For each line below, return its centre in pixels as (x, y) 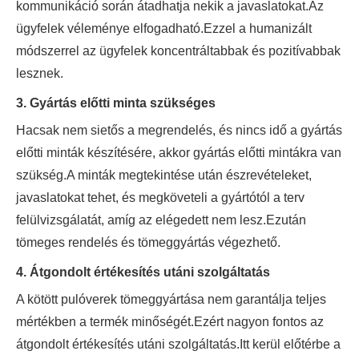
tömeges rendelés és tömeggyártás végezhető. (148, 243)
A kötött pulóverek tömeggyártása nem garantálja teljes (171, 300)
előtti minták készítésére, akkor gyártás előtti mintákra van (179, 153)
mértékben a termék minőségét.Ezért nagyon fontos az (170, 322)
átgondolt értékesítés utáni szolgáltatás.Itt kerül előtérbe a (178, 345)
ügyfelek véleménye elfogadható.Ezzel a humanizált (164, 29)
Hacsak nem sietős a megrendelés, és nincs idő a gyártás (179, 131)
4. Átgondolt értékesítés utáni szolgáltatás (143, 272)
